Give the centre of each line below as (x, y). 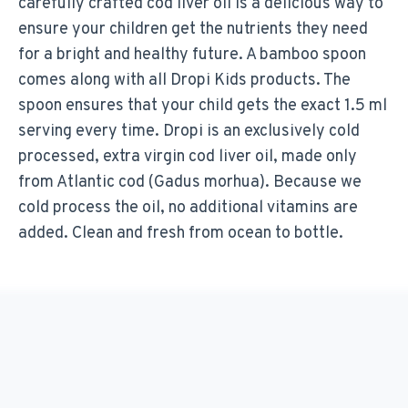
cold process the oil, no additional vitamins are (188, 209)
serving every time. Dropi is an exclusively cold (189, 132)
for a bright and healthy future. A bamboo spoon (192, 56)
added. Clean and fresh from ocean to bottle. (181, 234)
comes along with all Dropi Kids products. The (184, 81)
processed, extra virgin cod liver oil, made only (188, 158)
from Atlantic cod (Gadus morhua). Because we (190, 183)
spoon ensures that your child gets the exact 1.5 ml (203, 107)
